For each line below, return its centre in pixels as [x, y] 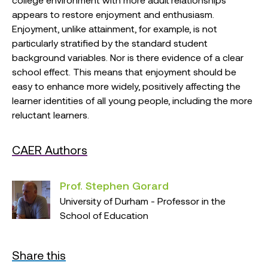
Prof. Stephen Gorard [114, 185]
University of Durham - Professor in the [143, 201]
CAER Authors [50, 150]
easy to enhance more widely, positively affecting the [126, 86]
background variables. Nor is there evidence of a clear [128, 57]
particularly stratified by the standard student [110, 43]
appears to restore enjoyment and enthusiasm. [113, 14]
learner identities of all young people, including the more [132, 100]
